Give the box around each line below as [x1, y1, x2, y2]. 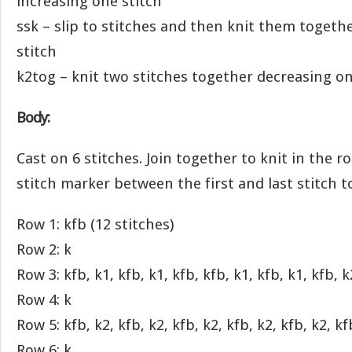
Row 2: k [16, 240, 71, 258]
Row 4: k [16, 291, 71, 309]
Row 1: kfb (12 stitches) [16, 215, 174, 233]
